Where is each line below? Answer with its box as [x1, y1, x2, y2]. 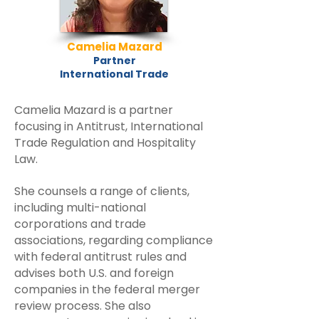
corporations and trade [14, 216, 146, 232]
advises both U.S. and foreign [14, 265, 174, 281]
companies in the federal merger [14, 281, 200, 298]
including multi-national [14, 199, 146, 216]
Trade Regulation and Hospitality [14, 135, 196, 151]
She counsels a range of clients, [14, 183, 189, 199]
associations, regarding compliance [14, 232, 213, 249]
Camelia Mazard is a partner [14, 102, 173, 118]
